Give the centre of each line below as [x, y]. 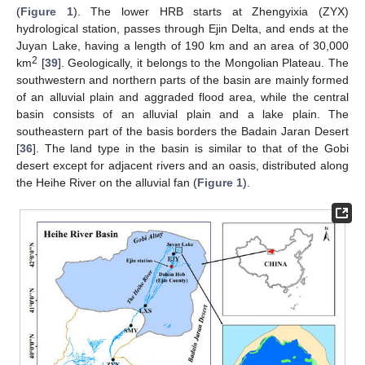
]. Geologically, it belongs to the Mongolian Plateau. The [203, 62]
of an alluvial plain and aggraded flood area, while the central [182, 97]
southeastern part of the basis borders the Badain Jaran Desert [182, 131]
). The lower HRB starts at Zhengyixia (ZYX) [211, 11]
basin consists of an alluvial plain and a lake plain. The [182, 114]
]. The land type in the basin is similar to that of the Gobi [191, 148]
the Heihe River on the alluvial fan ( [107, 182]
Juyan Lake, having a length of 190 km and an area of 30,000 [182, 45]
